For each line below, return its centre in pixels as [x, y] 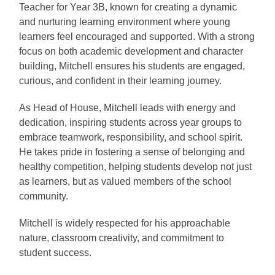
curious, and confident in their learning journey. [121, 81]
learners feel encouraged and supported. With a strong [137, 37]
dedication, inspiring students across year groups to [131, 123]
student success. [56, 253]
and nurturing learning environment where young [125, 22]
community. [44, 196]
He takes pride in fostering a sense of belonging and [132, 152]
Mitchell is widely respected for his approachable [125, 223]
